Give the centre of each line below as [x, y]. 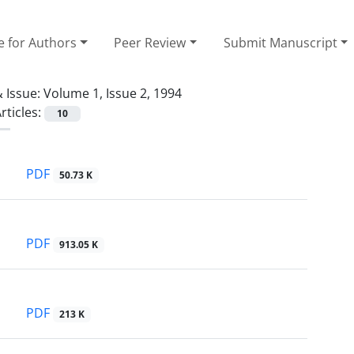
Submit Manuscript [280, 42]
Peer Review [150, 42]
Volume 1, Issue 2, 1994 [113, 93]
